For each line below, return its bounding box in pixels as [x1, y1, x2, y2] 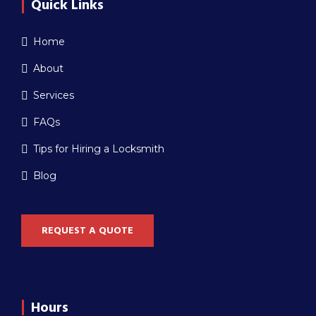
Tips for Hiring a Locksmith [33, 142, 164, 156]
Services [33, 89, 74, 102]
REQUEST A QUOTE [42, 224, 133, 238]
